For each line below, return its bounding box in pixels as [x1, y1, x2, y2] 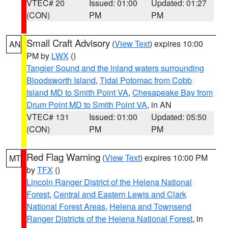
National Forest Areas [26, 201, 105, 212]
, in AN [147, 99, 172, 110]
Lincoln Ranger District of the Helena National [26, 176, 192, 188]
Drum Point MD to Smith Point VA [26, 99, 147, 110]
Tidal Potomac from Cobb [100, 74, 192, 86]
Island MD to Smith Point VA [26, 87, 128, 98]
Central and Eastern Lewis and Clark [53, 188, 186, 200]
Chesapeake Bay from [132, 87, 213, 98]
